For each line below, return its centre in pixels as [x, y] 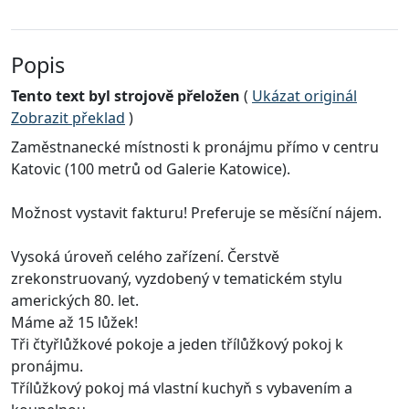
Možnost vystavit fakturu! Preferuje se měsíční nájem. [196, 213]
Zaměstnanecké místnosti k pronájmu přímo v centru [195, 147]
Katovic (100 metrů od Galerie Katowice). [151, 169]
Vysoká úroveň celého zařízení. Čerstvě [145, 257]
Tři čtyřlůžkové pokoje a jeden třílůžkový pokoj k [177, 345]
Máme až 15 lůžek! [74, 323]
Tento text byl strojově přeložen [126, 96]
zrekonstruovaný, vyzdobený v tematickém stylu [177, 279]
